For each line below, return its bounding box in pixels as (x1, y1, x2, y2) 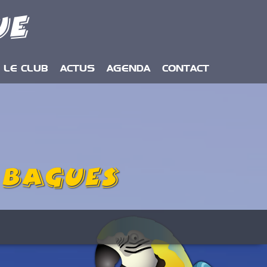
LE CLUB (4, 64, 48, 73)
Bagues (2, 163, 119, 194)
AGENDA (107, 64, 150, 73)
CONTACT (162, 64, 209, 73)
